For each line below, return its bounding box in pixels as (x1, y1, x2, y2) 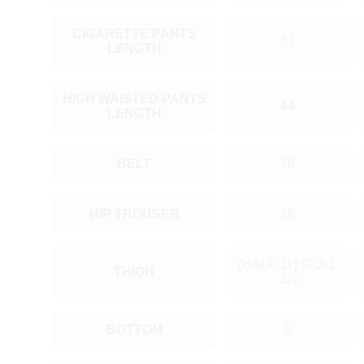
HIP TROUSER (89, 206, 180, 221)
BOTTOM (106, 322, 162, 336)
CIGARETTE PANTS (71, 26, 197, 41)
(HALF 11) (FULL (238, 257, 337, 271)
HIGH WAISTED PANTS (62, 91, 206, 106)
